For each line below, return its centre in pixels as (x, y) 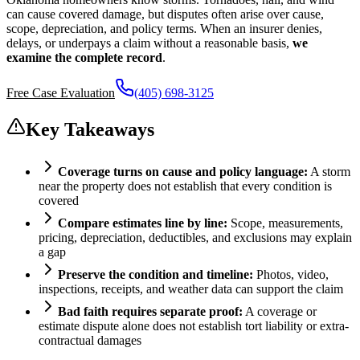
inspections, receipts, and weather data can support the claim (191, 288)
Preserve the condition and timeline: (155, 274)
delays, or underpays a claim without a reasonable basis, (148, 43)
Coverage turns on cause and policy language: (183, 171)
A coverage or (280, 311)
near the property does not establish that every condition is (185, 186)
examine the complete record (84, 57)
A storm (329, 171)
